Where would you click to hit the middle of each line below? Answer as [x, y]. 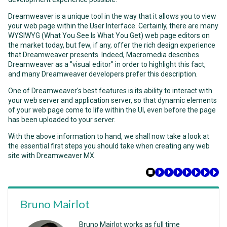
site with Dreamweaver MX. [52, 156]
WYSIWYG [24, 35]
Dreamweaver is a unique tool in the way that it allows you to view [112, 16]
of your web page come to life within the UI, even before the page [112, 110]
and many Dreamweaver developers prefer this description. [103, 74]
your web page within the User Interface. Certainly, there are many [113, 26]
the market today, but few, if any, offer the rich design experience [112, 45]
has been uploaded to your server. [62, 120]
